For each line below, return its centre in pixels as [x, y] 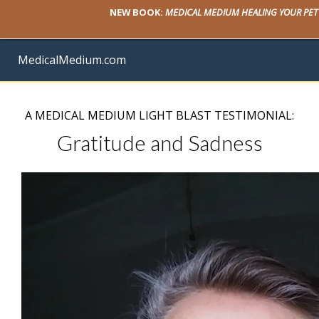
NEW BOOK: [138, 12]
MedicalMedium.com [72, 60]
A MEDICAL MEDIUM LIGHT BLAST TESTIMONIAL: [159, 115]
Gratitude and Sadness [159, 142]
